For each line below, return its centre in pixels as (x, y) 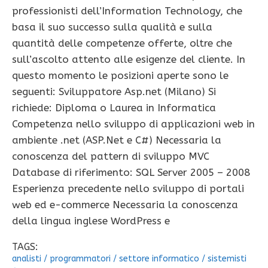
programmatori (80, 259)
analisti (27, 259)
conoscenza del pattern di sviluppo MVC (111, 156)
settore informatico (159, 259)
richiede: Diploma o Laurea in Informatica (114, 108)
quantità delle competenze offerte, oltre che (122, 43)
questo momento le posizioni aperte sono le (120, 76)
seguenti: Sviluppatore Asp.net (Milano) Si (114, 92)
